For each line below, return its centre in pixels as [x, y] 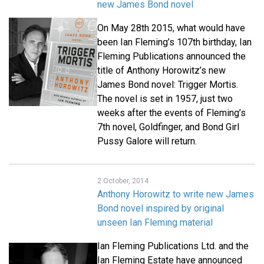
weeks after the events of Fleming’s [171, 113]
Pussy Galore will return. [147, 141]
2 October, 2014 [123, 181]
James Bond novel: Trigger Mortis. [168, 85]
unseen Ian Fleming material [155, 223]
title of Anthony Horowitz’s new [161, 71]
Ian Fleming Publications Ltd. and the [173, 246]
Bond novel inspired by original [161, 209]
